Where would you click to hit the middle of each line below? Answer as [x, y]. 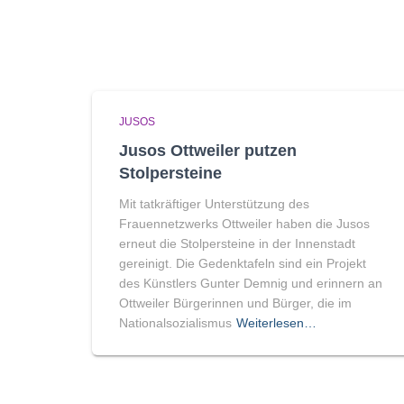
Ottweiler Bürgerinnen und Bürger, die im [235, 303]
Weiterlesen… [276, 323]
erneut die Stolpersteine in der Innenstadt [237, 243]
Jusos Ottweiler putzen [208, 151]
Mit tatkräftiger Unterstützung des [214, 204]
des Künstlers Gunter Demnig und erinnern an [251, 283]
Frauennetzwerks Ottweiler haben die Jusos [244, 224]
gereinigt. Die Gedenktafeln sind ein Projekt [243, 263]
